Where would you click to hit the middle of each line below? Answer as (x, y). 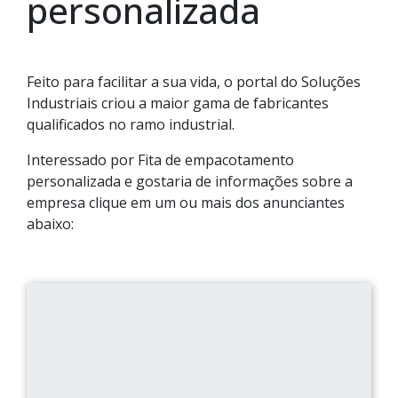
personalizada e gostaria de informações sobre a (190, 181)
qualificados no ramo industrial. (131, 124)
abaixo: (50, 224)
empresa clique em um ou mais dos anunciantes (186, 203)
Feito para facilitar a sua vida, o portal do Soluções (194, 82)
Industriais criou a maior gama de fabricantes (178, 103)
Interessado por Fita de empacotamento (160, 160)
